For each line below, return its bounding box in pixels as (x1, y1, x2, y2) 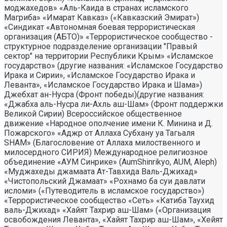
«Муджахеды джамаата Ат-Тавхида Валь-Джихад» (4, 166, 198, 176)
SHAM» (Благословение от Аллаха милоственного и (4, 137, 200, 147)
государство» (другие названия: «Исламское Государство (4, 60, 223, 70)
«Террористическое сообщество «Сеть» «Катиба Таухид (4, 195, 214, 205)
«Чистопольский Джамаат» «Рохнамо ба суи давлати (4, 176, 205, 186)
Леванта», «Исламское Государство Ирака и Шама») (4, 80, 202, 90)
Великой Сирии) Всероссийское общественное (4, 108, 182, 119)
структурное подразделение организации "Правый (4, 41, 197, 51)
